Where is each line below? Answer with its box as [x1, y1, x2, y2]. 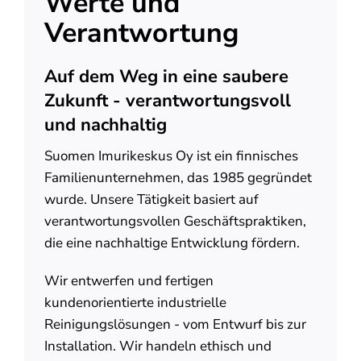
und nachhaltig [44, 113, 167, 138]
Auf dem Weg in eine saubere [44, 64, 288, 89]
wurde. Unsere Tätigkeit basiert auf [44, 190, 259, 210]
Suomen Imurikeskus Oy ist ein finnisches [44, 147, 298, 166]
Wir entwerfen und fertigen [44, 272, 214, 291]
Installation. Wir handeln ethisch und [44, 337, 272, 356]
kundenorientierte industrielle [44, 293, 226, 313]
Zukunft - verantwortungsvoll [44, 89, 291, 114]
